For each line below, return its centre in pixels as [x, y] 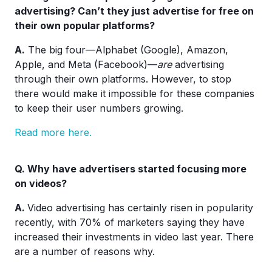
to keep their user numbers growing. [99, 108]
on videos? [41, 183]
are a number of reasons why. [85, 251]
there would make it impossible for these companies [134, 93]
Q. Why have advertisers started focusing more [131, 169]
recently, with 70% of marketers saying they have [130, 222]
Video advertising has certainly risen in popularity [140, 208]
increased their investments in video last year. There [134, 237]
